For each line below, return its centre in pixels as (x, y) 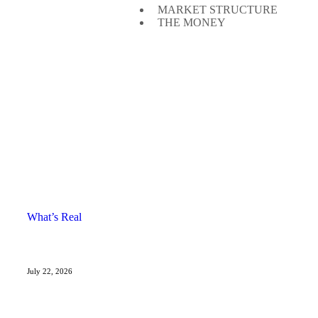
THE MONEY (192, 22)
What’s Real (54, 216)
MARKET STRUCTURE (218, 10)
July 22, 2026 (50, 271)
